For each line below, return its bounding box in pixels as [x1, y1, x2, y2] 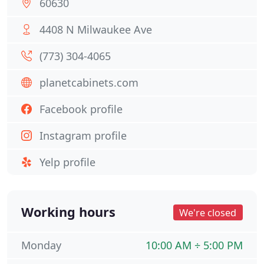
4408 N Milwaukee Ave [39, 22, 152, 37]
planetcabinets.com [39, 75, 138, 90]
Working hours [21, 203, 115, 220]
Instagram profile [39, 128, 127, 143]
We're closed [179, 206, 237, 219]
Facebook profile [39, 102, 123, 116]
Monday [21, 238, 61, 252]
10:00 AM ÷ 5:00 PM [146, 238, 243, 252]
